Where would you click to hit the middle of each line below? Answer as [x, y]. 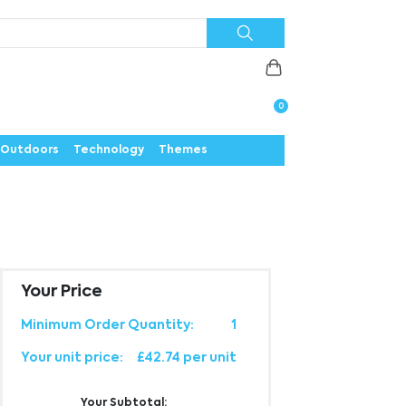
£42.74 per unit [186, 358]
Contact [160, 75]
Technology [109, 150]
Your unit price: [72, 358]
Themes [184, 150]
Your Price [61, 292]
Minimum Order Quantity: [107, 325]
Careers [226, 75]
